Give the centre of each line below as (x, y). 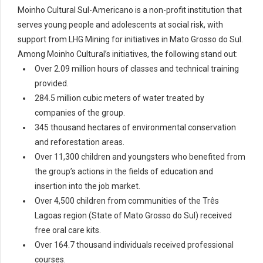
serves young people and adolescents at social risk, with (120, 25)
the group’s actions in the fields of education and (124, 172)
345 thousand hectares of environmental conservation (135, 128)
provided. (52, 84)
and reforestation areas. (80, 142)
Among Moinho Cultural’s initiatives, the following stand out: (128, 54)
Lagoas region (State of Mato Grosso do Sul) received (133, 216)
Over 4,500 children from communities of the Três (127, 201)
